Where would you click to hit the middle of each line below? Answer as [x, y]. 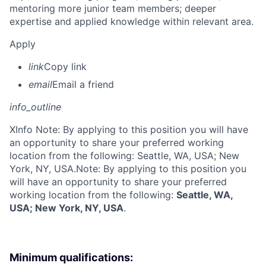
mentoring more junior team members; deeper [113, 9]
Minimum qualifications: [71, 258]
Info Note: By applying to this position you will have [132, 130]
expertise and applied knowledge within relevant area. [132, 22]
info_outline [35, 107]
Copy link [65, 67]
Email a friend [83, 85]
